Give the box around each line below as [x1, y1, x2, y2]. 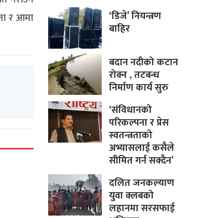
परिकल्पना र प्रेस [109, 114, 169, 131]
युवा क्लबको [109, 187, 154, 204]
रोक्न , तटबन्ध [109, 66, 160, 83]
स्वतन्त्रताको [109, 127, 152, 144]
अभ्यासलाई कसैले [109, 139, 174, 156]
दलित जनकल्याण [109, 174, 174, 191]
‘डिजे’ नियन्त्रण [109, 7, 161, 24]
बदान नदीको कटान [109, 54, 178, 71]
